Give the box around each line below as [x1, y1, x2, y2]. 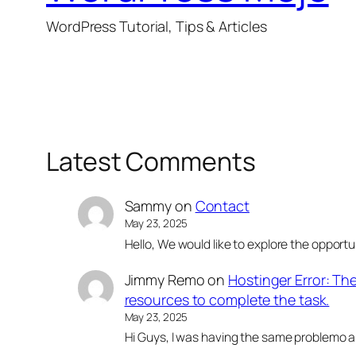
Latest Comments [46, 143, 256, 179]
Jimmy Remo [124, 269, 205, 289]
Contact [195, 196, 250, 216]
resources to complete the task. [124, 289, 330, 309]
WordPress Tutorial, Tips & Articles [46, 16, 267, 36]
